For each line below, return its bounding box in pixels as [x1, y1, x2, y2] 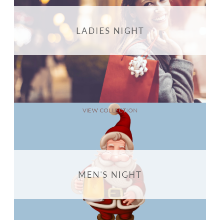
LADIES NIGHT [76, 25, 144, 37]
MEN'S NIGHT [78, 168, 142, 181]
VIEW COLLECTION [82, 106, 138, 114]
